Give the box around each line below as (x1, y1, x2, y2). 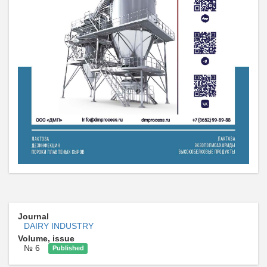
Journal (18, 211, 49, 221)
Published (52, 244, 84, 252)
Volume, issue (18, 233, 74, 243)
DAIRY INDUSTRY (24, 221, 94, 231)
